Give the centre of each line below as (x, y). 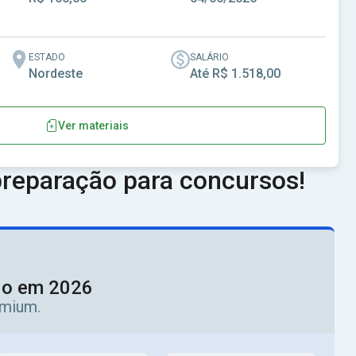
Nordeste (56, 74)
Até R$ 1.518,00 (235, 74)
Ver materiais (93, 125)
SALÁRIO (209, 57)
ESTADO (47, 57)
